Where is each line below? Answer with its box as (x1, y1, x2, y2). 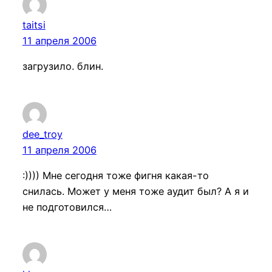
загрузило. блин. (22, 60, 103, 73)
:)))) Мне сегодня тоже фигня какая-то (22, 169, 209, 182)
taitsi (22, 19, 46, 32)
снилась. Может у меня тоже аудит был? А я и (22, 185, 249, 197)
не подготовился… (22, 200, 112, 213)
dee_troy (22, 127, 63, 140)
